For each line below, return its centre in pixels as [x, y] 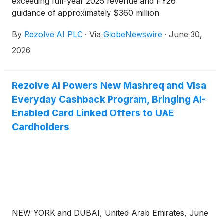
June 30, [186, 34]
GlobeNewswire [133, 34]
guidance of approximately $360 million [85, 13]
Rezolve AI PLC [53, 34]
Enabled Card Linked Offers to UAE [93, 113]
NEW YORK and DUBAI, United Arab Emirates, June [110, 213]
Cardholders [41, 127]
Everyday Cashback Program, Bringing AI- [109, 99]
